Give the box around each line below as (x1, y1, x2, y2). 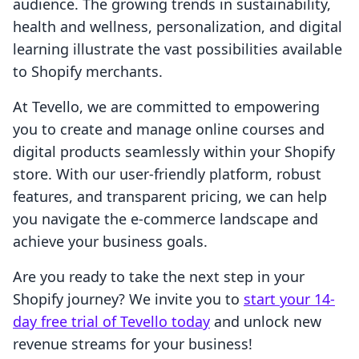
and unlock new (210, 312, 321, 332)
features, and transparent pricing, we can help (13, 187, 327, 207)
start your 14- (244, 289, 335, 309)
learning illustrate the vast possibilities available (13, 39, 342, 59)
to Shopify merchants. (13, 62, 163, 82)
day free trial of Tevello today (13, 312, 210, 332)
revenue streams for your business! (13, 334, 252, 354)
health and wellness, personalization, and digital (13, 17, 342, 37)
